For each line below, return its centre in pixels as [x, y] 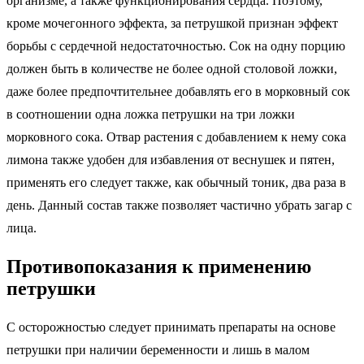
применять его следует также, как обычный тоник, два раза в [176, 183]
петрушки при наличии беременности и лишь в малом [158, 350]
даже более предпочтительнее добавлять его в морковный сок [178, 92]
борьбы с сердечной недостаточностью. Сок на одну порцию [176, 46]
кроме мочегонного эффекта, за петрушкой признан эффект [172, 24]
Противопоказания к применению [159, 267]
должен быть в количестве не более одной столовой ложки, [172, 69]
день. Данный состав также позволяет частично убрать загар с [179, 206]
